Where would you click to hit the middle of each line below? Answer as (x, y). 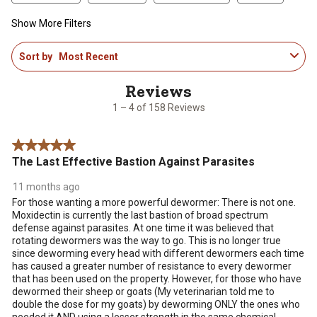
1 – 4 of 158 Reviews (158, 107)
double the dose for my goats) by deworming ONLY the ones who (156, 304)
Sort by (36, 56)
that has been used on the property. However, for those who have (157, 278)
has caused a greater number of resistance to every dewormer (152, 266)
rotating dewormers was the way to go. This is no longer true (146, 240)
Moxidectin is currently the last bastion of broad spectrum (140, 215)
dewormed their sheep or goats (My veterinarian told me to (143, 291)
